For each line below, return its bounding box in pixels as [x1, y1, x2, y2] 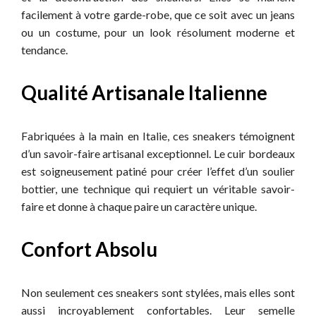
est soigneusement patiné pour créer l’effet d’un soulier [21, 164, 295, 178]
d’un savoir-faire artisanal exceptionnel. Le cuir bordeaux [21, 147, 295, 161]
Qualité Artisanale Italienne [21, 81, 267, 105]
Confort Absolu [21, 238, 157, 262]
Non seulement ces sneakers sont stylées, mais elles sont [21, 286, 295, 300]
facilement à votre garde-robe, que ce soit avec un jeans [21, 8, 295, 22]
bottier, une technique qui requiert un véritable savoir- [21, 182, 295, 196]
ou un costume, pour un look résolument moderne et [21, 25, 295, 39]
